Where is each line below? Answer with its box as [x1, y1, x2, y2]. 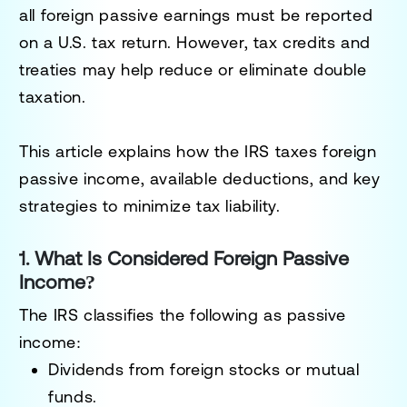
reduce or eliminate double [159, 59, 367, 79]
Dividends [48, 359, 124, 379]
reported [305, 5, 373, 25]
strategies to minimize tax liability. [19, 195, 281, 215]
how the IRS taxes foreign [176, 141, 377, 161]
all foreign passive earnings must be [19, 5, 306, 25]
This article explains [19, 141, 177, 161]
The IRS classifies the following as [19, 304, 287, 324]
